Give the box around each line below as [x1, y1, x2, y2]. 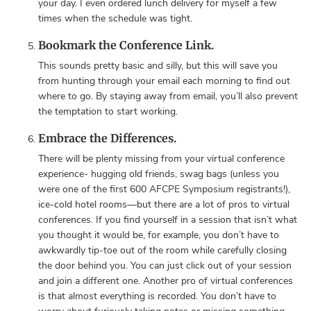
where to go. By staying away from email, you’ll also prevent [38, 90, 298, 103]
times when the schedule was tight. [38, 12, 192, 25]
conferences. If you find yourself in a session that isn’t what [38, 213, 297, 226]
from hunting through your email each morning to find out [38, 74, 290, 87]
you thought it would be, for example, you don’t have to [38, 228, 279, 242]
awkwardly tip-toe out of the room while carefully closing [38, 244, 287, 257]
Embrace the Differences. [38, 131, 176, 145]
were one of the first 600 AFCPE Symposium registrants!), [38, 183, 290, 196]
